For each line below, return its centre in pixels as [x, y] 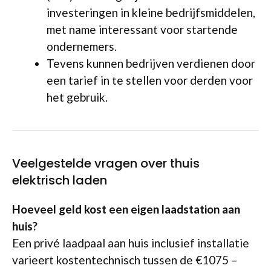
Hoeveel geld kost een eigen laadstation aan [126, 209]
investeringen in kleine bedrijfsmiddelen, [151, 12]
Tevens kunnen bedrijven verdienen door [151, 63]
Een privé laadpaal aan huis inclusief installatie [131, 243]
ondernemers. [82, 46]
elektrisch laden [60, 180]
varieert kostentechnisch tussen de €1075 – [125, 260]
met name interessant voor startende [142, 29]
